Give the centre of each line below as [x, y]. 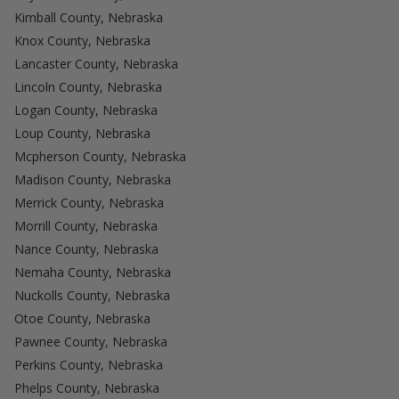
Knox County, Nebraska [82, 40]
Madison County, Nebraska [93, 179]
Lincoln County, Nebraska [88, 86]
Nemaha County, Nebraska [93, 272]
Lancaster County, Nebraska [96, 63]
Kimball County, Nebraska [89, 17]
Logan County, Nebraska [86, 110]
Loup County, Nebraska [82, 133]
